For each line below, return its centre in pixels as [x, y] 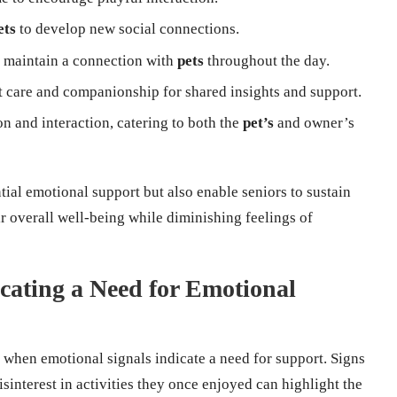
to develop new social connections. [128, 29]
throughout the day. [267, 60]
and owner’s [314, 123]
